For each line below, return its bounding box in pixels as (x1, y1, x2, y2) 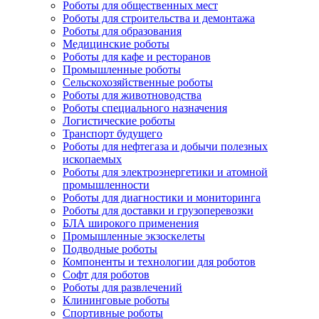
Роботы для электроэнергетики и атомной (63, 166, 268, 178)
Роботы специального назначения (63, 102, 227, 114)
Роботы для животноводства (63, 89, 202, 101)
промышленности (63, 179, 150, 191)
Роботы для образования (63, 25, 182, 37)
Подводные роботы (63, 243, 157, 255)
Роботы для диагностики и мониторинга (63, 192, 261, 204)
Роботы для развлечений (63, 281, 182, 293)
